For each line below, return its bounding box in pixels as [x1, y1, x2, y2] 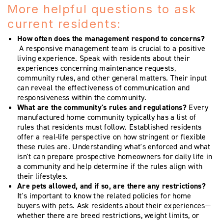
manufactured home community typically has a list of [17, 112, 196, 123]
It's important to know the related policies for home [17, 191, 192, 201]
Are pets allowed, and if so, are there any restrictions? [17, 181, 208, 192]
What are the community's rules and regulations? [17, 102, 187, 113]
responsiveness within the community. [17, 92, 149, 103]
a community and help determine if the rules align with [17, 161, 203, 172]
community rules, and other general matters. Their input [17, 73, 207, 83]
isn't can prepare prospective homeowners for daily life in [17, 151, 213, 162]
